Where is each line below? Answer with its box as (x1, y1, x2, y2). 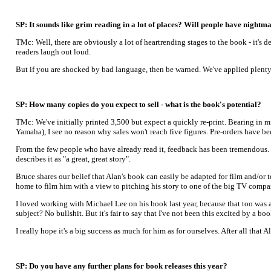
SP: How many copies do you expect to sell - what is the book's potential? (16, 100, 261, 109)
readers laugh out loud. (16, 47, 91, 56)
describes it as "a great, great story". (16, 154, 131, 163)
